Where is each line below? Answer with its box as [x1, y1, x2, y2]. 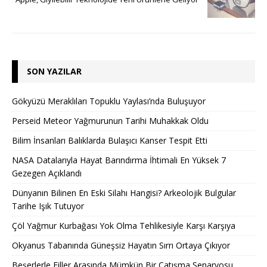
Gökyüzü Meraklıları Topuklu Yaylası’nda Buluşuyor [12, 95, 206, 107]
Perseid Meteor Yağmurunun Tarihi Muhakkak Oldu [12, 115, 209, 127]
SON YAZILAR [27, 66, 82, 77]
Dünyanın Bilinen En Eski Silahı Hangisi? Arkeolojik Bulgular [12, 187, 236, 199]
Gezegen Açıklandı [12, 167, 82, 179]
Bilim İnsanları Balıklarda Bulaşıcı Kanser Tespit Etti [12, 135, 207, 147]
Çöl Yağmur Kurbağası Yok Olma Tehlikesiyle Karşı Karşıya [12, 220, 235, 232]
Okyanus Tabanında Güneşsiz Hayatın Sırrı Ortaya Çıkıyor [12, 240, 230, 252]
